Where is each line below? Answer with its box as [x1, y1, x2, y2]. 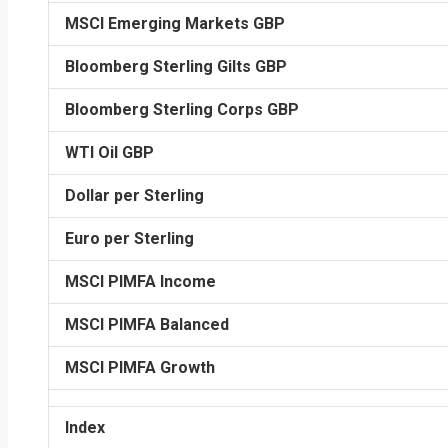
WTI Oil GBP [65, 143, 154, 162]
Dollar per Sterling [65, 186, 204, 205]
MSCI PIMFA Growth [65, 358, 215, 377]
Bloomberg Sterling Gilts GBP [65, 57, 287, 76]
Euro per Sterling [65, 229, 194, 248]
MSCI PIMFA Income [65, 272, 216, 291]
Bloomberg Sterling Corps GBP [65, 100, 299, 119]
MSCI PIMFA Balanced [65, 315, 229, 334]
